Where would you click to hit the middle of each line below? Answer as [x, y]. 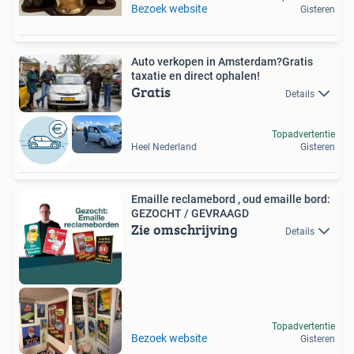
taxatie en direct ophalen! [196, 76]
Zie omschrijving [185, 229]
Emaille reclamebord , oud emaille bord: [231, 199]
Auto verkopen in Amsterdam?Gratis [222, 62]
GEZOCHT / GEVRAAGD [190, 213]
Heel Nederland [164, 147]
